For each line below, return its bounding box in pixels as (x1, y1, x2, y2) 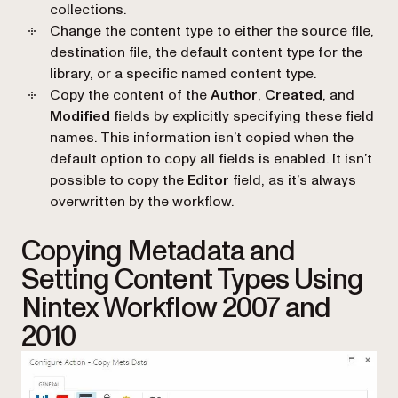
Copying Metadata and (21, 232, 295, 272)
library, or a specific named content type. (50, 64, 316, 84)
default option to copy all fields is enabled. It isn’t (50, 149, 372, 170)
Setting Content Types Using (21, 260, 364, 300)
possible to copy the (50, 171, 187, 191)
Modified (50, 107, 110, 127)
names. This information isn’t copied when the (50, 128, 354, 148)
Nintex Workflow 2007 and (21, 289, 330, 329)
